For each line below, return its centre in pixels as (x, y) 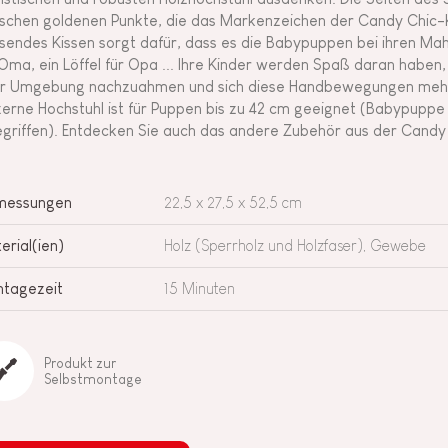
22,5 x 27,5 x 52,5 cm (233, 202)
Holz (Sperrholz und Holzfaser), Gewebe (295, 245)
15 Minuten (199, 288)
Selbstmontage (93, 378)
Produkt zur (80, 362)
